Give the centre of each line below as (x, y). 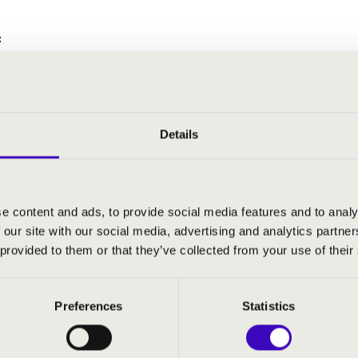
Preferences (89, 306)
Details (179, 134)
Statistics (268, 306)
